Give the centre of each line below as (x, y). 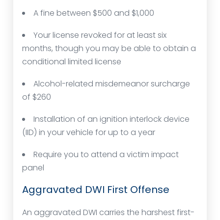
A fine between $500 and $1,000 (94, 13)
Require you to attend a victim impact (106, 155)
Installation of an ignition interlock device (111, 119)
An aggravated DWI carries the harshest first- (108, 213)
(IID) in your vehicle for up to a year (89, 133)
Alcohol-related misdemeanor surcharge (112, 84)
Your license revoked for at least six (100, 35)
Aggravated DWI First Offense (96, 190)
